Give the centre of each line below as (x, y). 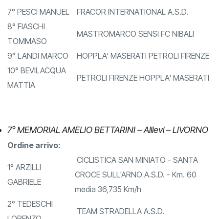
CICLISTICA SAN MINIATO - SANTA (136, 175)
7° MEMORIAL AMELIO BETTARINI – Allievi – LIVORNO (108, 145)
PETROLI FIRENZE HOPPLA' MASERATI (142, 93)
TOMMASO (27, 56)
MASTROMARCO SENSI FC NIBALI (134, 49)
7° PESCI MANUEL (38, 27)
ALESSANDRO (32, 12)
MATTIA (21, 100)
